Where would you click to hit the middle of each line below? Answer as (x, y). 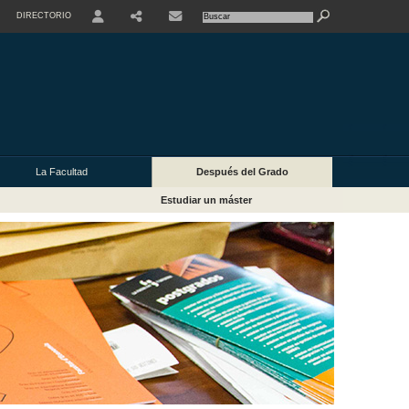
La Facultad (61, 172)
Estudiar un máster (207, 200)
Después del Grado (242, 172)
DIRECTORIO (44, 16)
